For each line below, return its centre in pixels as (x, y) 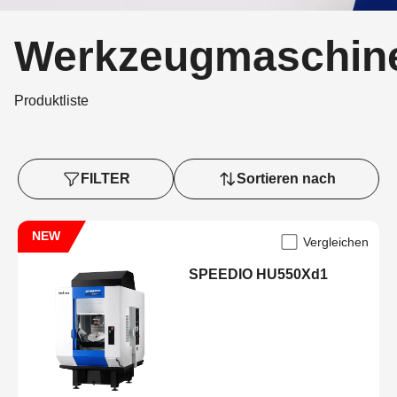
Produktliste (51, 101)
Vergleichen (336, 242)
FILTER (105, 179)
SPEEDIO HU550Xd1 (259, 274)
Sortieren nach (286, 179)
